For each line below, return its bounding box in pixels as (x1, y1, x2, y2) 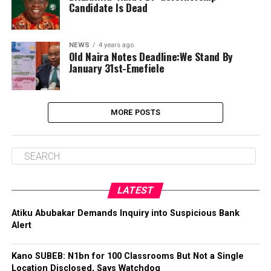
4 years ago (98, 41, 134, 49)
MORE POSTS (110, 108, 161, 117)
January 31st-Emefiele (68, 60, 165, 76)
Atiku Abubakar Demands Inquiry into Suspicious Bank (11, 208, 240, 218)
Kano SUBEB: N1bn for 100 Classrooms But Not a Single (11, 251, 244, 261)
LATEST (116, 184, 155, 196)
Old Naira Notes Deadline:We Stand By (68, 48, 233, 64)
